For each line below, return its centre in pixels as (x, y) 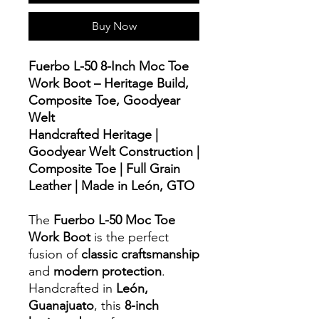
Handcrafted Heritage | (93, 134)
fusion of (55, 254)
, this (109, 305)
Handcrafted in (72, 288)
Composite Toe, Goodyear (104, 100)
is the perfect (130, 237)
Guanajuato (61, 305)
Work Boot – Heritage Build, (109, 83)
